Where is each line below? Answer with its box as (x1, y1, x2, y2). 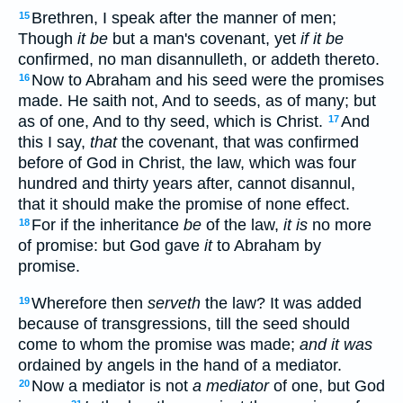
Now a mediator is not (31, 376, 193, 395)
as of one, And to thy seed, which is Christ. (18, 112, 327, 131)
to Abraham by (212, 237, 321, 255)
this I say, (18, 133, 90, 152)
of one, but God (269, 376, 385, 395)
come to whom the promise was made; (18, 335, 300, 354)
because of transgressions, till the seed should (18, 314, 350, 333)
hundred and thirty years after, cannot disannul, (18, 175, 355, 193)
